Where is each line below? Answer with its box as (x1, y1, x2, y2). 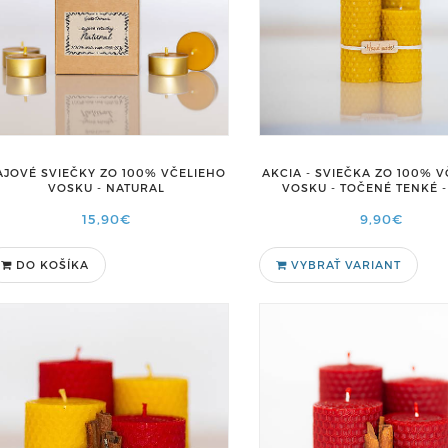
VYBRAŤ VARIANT (286, 258, 401, 271)
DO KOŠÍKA (16, 258, 89, 271)
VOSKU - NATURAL (47, 180, 165, 194)
